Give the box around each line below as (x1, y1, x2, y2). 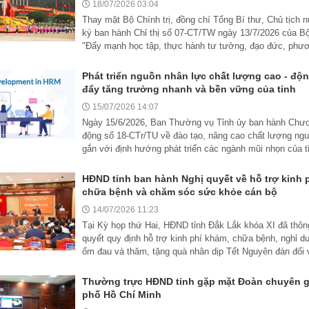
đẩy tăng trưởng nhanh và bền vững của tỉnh (82, 83, 296, 95)
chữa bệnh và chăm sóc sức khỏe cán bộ (82, 186, 277, 198)
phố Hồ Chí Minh (82, 289, 161, 301)
